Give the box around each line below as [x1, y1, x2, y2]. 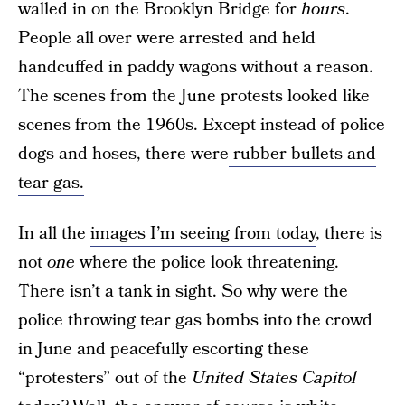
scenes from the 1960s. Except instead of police [18, 112, 385, 137]
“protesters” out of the [18, 365, 192, 391]
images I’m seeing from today [90, 221, 316, 246]
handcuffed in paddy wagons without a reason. [18, 54, 373, 80]
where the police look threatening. [75, 250, 339, 275]
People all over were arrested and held [18, 25, 316, 51]
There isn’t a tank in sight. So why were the [18, 278, 348, 304]
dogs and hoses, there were [18, 141, 229, 166]
